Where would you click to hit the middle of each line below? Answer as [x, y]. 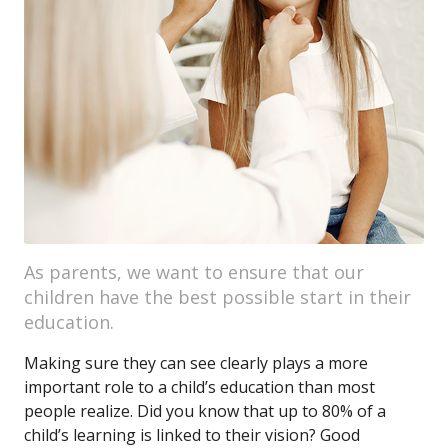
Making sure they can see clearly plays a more [196, 363]
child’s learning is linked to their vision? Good [192, 435]
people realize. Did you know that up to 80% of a [205, 411]
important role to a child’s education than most [199, 387]
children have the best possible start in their [217, 297]
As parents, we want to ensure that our [194, 272]
